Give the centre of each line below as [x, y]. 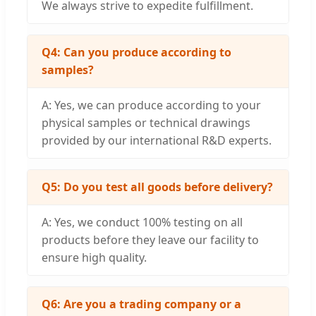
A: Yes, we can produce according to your [151, 105]
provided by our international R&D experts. [157, 141]
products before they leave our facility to [150, 240]
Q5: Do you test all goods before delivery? [157, 187]
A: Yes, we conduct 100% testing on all [142, 223]
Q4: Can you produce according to [136, 53]
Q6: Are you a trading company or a [141, 304]
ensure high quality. [94, 258]
